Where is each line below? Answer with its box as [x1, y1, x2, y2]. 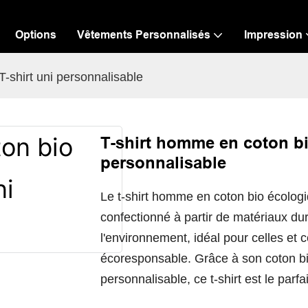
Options [15, 29, 56, 41]
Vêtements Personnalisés [77, 29, 210, 41]
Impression [244, 29, 302, 41]
